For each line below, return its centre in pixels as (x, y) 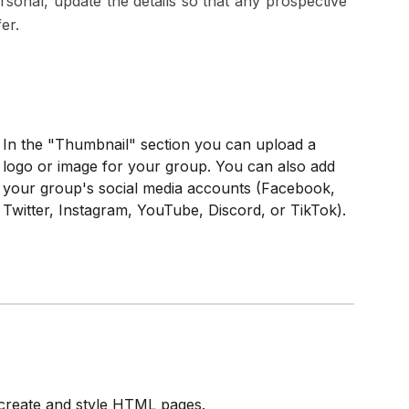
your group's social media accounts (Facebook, (168, 188)
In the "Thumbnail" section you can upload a (159, 144)
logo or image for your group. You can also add (168, 166)
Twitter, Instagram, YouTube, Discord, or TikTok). (174, 210)
